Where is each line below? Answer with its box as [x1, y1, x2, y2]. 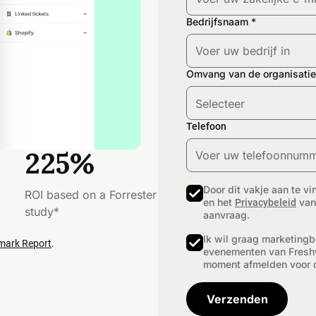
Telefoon [186, 121, 226, 132]
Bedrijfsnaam [186, 16, 248, 28]
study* [25, 205, 60, 219]
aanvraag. [203, 209, 250, 221]
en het [203, 196, 235, 208]
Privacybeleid [235, 197, 296, 208]
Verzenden [206, 292, 268, 306]
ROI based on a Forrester [25, 188, 157, 202]
